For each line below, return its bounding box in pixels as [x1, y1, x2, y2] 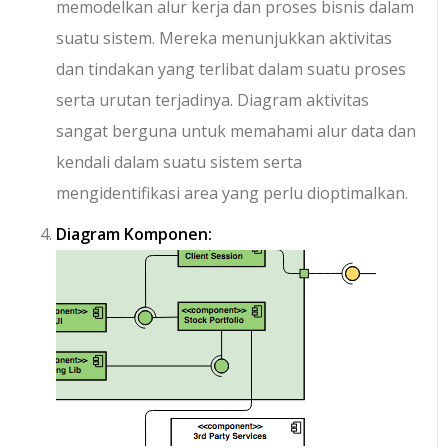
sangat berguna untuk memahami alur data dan [56, 120, 417, 143]
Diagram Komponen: [56, 223, 213, 246]
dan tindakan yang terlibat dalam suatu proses [56, 58, 407, 81]
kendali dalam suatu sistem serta [56, 151, 303, 174]
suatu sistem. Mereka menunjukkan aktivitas [56, 27, 393, 50]
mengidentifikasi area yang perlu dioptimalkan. [56, 182, 409, 205]
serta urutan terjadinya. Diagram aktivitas [56, 89, 370, 112]
